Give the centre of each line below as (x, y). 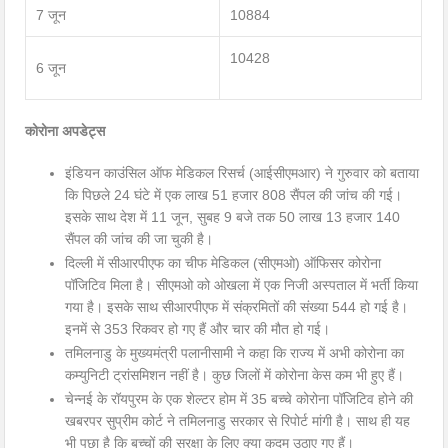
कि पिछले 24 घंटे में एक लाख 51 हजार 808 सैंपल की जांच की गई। (234, 195)
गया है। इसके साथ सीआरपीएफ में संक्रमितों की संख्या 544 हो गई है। (237, 307)
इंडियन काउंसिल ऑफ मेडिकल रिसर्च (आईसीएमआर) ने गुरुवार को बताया (242, 173)
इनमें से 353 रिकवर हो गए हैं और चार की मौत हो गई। (198, 329)
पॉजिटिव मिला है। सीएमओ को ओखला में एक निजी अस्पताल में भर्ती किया (242, 285)
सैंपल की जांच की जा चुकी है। (139, 239)
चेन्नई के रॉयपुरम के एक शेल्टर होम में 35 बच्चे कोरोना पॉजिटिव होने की (239, 399)
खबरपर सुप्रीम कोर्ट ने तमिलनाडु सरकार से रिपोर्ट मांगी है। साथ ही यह (238, 421)
